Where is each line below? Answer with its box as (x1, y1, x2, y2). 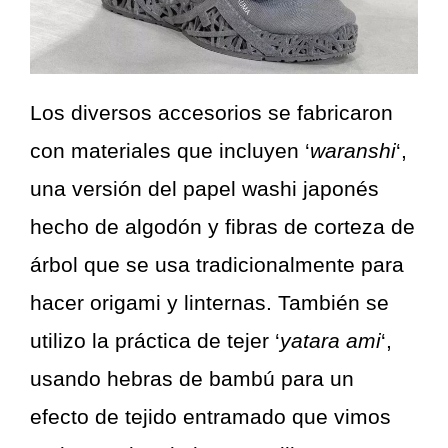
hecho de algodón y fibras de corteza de (30, 215, 415, 239)
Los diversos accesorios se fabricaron (30, 101, 393, 125)
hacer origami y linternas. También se (30, 291, 389, 315)
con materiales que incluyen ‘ (30, 139, 310, 163)
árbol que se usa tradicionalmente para (30, 253, 404, 277)
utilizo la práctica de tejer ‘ (30, 329, 280, 353)
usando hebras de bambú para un (30, 367, 354, 391)
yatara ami (280, 329, 381, 353)
